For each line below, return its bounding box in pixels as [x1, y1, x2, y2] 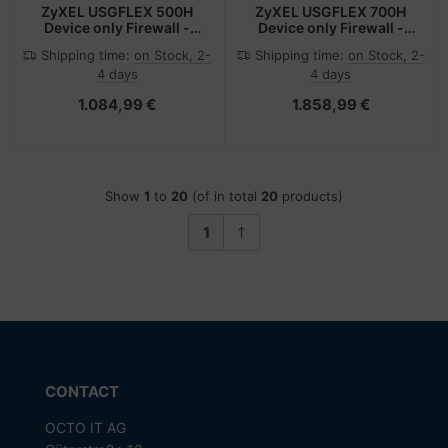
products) [278, 188, 343, 205]
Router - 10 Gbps [59, 35, 175, 53]
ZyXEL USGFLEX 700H [255, 3, 407, 21]
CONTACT [44, 382, 119, 402]
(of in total [188, 188, 261, 205]
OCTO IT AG [44, 419, 126, 437]
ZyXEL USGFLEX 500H [41, 3, 194, 21]
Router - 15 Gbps [273, 35, 389, 53]
